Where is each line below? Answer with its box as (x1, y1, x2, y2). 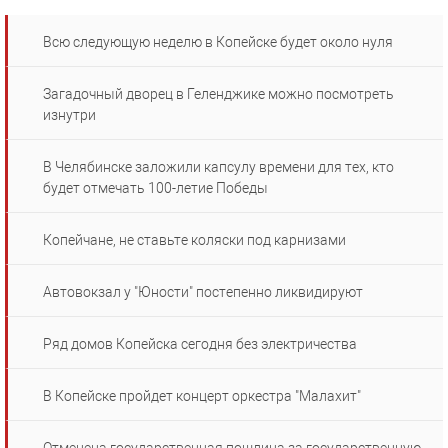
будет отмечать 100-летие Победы (43, 180, 268, 197)
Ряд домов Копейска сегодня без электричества (43, 336, 357, 353)
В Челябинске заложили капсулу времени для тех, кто (43, 159, 394, 176)
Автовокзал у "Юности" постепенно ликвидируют (43, 284, 363, 301)
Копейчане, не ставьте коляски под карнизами (43, 232, 346, 249)
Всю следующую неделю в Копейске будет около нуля (43, 34, 393, 51)
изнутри (43, 107, 96, 124)
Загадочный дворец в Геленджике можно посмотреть (43, 86, 394, 103)
